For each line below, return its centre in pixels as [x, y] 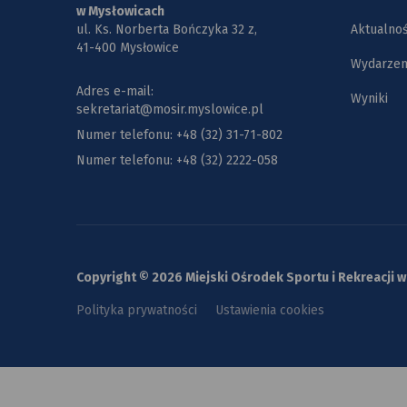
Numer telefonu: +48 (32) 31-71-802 [179, 134]
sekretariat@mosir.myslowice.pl [170, 109]
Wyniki [369, 98]
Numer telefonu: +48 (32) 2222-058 [177, 160]
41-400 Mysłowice [128, 47]
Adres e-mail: [115, 91]
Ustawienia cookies [270, 310]
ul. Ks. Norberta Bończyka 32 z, [167, 29]
